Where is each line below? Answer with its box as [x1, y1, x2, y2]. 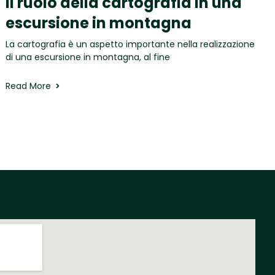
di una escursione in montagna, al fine [6, 50, 171, 63]
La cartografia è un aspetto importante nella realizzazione [6, 37, 255, 50]
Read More [6, 79, 52, 92]
